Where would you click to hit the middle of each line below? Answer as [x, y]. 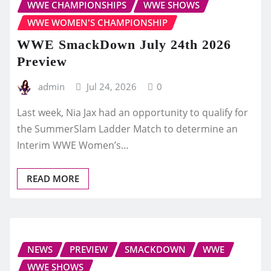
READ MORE [53, 179]
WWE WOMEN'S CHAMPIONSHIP [97, 22]
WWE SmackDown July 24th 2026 [124, 44]
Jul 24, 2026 [112, 86]
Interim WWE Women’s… [73, 145]
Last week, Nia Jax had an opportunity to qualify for [132, 113]
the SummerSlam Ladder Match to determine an [127, 129]
